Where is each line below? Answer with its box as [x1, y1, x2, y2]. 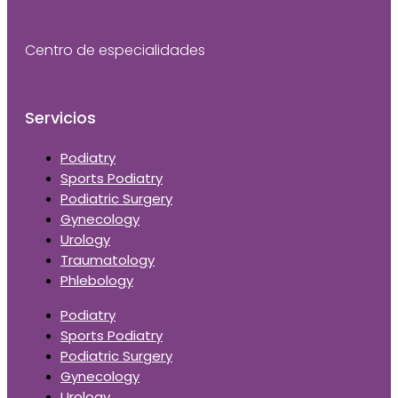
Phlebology [60, 271, 133, 290]
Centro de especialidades [25, 40, 205, 60]
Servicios [25, 107, 96, 129]
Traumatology [60, 251, 155, 269]
